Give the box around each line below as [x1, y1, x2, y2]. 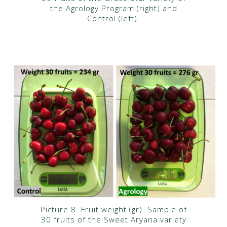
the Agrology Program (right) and [50, 3, 177, 13]
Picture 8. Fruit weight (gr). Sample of [40, 204, 187, 215]
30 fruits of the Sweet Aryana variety [41, 214, 186, 225]
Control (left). [87, 13, 140, 23]
